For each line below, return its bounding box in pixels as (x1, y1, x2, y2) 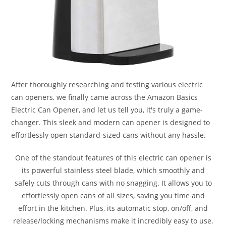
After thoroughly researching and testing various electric (11, 79, 203, 89)
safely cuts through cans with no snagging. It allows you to (14, 178, 212, 188)
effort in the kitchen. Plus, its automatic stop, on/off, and (18, 203, 208, 213)
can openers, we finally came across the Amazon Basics (11, 92, 198, 102)
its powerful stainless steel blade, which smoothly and (21, 165, 205, 175)
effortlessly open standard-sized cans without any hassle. (11, 130, 206, 140)
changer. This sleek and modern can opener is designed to (11, 117, 210, 127)
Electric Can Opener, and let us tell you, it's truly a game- (11, 104, 203, 115)
